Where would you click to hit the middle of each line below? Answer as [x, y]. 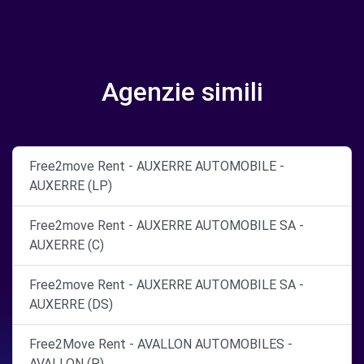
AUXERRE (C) [67, 245]
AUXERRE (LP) [71, 186]
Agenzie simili [182, 92]
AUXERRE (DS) [71, 305]
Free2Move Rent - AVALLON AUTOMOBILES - [161, 344]
